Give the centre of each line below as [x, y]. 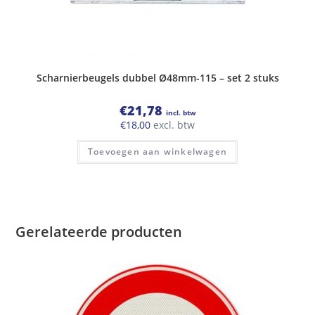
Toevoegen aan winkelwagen [157, 152]
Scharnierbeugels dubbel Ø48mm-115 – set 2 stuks [157, 78]
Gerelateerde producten [99, 231]
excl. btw [173, 125]
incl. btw [181, 113]
